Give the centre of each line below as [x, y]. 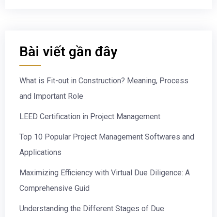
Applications [40, 153]
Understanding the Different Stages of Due [92, 209]
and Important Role [51, 96]
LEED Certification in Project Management [90, 117]
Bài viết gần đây [68, 52]
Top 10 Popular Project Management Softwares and [107, 137]
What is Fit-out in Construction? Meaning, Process [104, 81]
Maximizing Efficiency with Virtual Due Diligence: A [105, 173]
